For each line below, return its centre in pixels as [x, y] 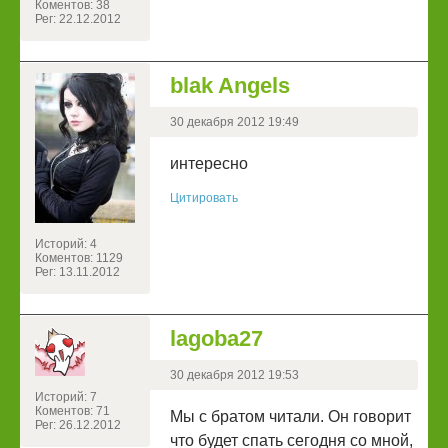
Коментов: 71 [72, 411]
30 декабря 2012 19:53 [234, 375]
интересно [209, 164]
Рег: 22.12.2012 [78, 19]
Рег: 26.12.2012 [78, 425]
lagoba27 [216, 339]
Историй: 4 [66, 244]
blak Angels [230, 86]
